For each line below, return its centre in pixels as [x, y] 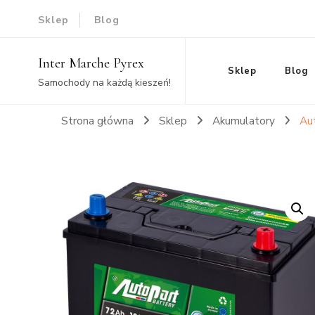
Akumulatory [245, 121]
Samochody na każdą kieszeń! [104, 83]
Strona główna [97, 121]
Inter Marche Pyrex [91, 63]
